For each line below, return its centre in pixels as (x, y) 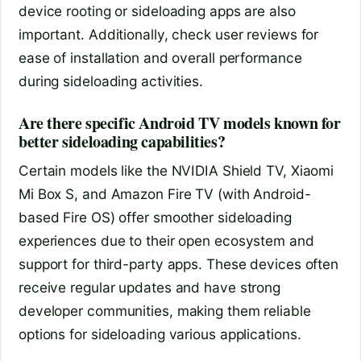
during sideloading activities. (111, 81)
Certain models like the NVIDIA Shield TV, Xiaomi (176, 170)
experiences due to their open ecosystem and (166, 240)
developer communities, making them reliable (165, 310)
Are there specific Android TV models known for (180, 122)
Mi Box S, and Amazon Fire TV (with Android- (165, 193)
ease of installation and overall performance (160, 57)
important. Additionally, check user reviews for (169, 34)
